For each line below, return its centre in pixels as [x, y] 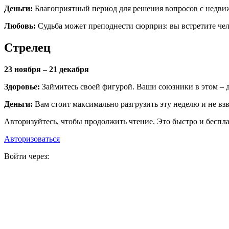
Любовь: [21, 26]
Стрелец [27, 47]
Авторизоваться [32, 139]
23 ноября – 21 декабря [47, 69]
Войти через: [27, 156]
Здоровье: [23, 86]
